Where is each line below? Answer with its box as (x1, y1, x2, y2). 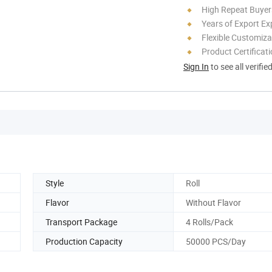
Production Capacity (46, 235, 123, 247)
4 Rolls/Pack (186, 216, 233, 228)
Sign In (183, 60, 209, 72)
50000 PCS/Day (186, 235, 246, 247)
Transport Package (46, 216, 117, 228)
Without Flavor (186, 196, 241, 208)
